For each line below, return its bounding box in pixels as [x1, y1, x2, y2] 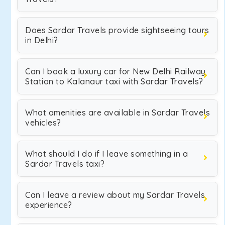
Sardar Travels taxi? [25, 159, 104, 169]
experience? [25, 200, 72, 210]
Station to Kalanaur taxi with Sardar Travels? [25, 76, 203, 86]
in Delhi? [25, 35, 58, 45]
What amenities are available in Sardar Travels [25, 107, 210, 118]
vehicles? [25, 118, 61, 128]
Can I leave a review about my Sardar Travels [25, 190, 205, 200]
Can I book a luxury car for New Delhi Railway [25, 66, 206, 76]
